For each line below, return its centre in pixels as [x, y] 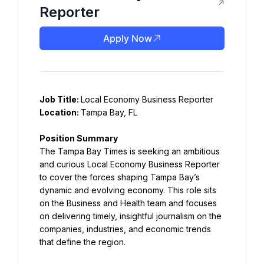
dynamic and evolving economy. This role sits [128, 190]
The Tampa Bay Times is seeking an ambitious [130, 151]
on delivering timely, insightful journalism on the [131, 216]
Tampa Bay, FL [109, 112]
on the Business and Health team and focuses [128, 203]
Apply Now [127, 38]
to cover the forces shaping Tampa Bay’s [120, 177]
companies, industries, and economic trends [125, 229]
